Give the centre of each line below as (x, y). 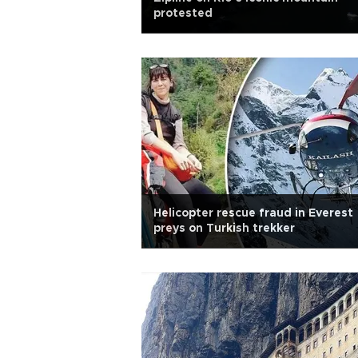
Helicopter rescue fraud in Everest (253, 213)
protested (183, 14)
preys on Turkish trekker (224, 229)
